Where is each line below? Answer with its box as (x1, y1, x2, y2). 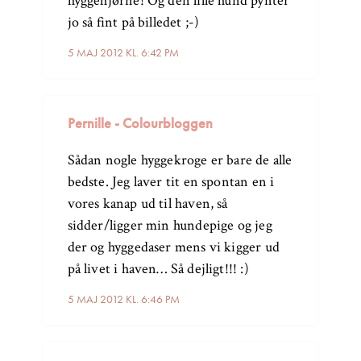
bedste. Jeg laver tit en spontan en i (67, 172, 275, 192)
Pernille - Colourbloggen (67, 114, 213, 133)
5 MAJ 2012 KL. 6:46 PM (67, 292, 180, 307)
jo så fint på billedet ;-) (67, 13, 200, 32)
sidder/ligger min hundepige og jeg (67, 216, 272, 235)
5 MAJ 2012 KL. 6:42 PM (67, 45, 179, 60)
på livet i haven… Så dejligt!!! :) (67, 259, 249, 279)
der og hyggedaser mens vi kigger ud (67, 238, 280, 257)
